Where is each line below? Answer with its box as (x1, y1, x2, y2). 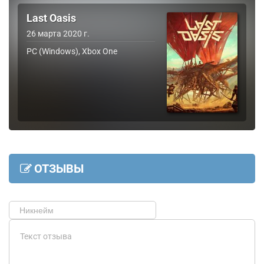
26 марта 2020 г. (27, 29, 90, 38)
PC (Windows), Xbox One (27, 47, 117, 56)
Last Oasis (27, 12, 76, 24)
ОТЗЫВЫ (34, 161, 84, 176)
